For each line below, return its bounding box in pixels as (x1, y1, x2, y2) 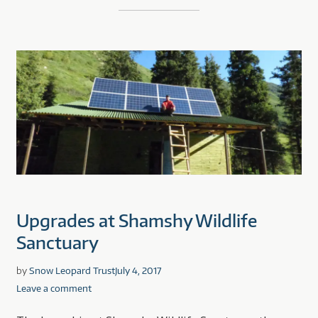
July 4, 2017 (114, 265, 161, 277)
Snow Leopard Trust (28, 265, 115, 277)
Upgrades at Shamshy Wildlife (16, 209, 257, 231)
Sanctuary (16, 231, 99, 253)
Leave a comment (16, 283, 92, 295)
